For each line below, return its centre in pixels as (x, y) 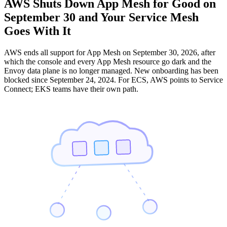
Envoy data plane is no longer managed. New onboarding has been (111, 70)
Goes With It (37, 31)
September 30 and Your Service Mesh (101, 17)
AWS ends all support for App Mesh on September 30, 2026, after (110, 52)
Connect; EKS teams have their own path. (71, 89)
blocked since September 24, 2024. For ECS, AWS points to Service (113, 80)
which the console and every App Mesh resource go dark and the (108, 61)
